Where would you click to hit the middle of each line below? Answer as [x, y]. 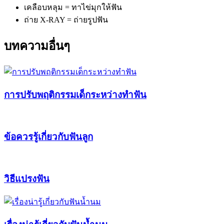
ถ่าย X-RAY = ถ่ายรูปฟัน [66, 20]
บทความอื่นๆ [37, 46]
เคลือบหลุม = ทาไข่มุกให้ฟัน [73, 7]
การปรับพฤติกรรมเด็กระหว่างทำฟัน [75, 94]
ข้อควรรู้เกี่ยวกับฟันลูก [48, 136]
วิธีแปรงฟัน [27, 179]
